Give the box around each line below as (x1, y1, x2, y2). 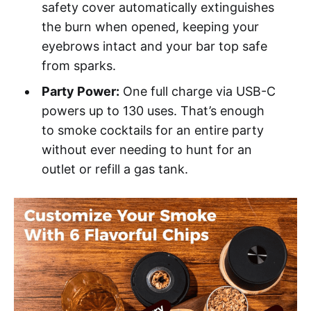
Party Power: (41, 84, 119, 99)
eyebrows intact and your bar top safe (41, 39, 267, 54)
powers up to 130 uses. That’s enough (41, 103, 264, 119)
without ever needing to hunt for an (41, 142, 252, 158)
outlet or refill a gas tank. (41, 162, 188, 177)
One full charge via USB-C (119, 84, 276, 99)
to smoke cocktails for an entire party (41, 123, 264, 138)
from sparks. (41, 58, 116, 74)
